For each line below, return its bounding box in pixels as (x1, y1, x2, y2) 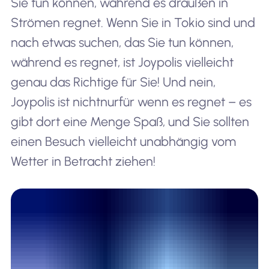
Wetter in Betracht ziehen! (10, 154, 156, 169)
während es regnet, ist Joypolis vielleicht (10, 55, 234, 70)
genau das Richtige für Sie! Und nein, (10, 74, 216, 89)
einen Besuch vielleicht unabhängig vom (10, 134, 236, 149)
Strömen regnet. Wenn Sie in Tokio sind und (10, 15, 255, 30)
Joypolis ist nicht (10, 94, 100, 109)
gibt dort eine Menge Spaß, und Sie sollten (10, 114, 249, 129)
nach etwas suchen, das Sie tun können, (10, 35, 234, 50)
